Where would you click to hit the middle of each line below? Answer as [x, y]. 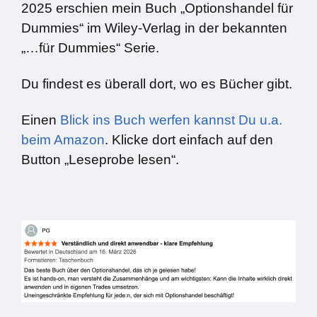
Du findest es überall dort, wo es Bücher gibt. [157, 83]
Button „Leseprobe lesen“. [100, 159]
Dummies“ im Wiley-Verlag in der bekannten [154, 28]
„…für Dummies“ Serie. [90, 47]
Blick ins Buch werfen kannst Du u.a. [171, 120]
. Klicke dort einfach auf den [189, 139]
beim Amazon [63, 139]
